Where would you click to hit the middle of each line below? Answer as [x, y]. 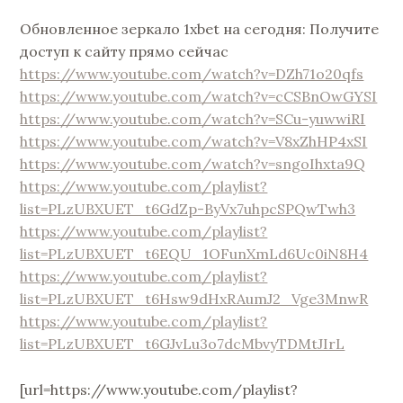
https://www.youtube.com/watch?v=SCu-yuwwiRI [193, 119]
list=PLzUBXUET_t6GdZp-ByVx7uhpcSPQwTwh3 [188, 209]
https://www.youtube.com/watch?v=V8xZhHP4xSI [194, 142]
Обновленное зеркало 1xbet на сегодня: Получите [200, 29]
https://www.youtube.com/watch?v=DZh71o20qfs [192, 74]
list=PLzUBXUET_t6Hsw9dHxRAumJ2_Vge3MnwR [194, 299]
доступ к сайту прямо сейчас [125, 52]
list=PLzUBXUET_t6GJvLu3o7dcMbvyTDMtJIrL [183, 344]
